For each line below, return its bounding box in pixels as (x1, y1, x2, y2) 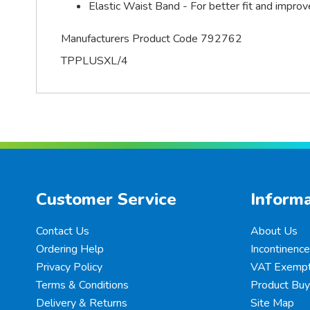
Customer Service (36, 188, 176, 210)
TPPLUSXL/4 (61, 53, 128, 69)
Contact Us (36, 224, 89, 239)
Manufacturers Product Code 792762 (61, 31, 242, 46)
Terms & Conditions (36, 277, 129, 293)
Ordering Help (36, 241, 104, 257)
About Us (250, 224, 298, 239)
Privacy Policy (36, 259, 102, 275)
